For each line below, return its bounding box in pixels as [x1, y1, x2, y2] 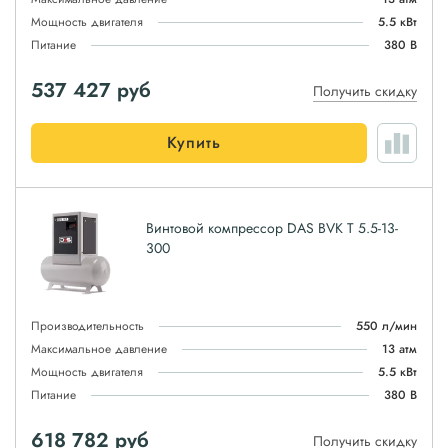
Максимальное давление [31, 340, 167, 358]
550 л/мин [356, 317, 417, 335]
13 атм [382, 340, 417, 358]
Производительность [31, 317, 144, 335]
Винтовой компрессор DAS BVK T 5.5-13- [146, 218, 398, 238]
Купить [167, 131, 221, 154]
